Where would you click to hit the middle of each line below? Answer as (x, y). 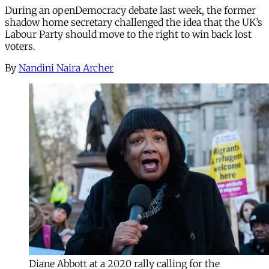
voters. (20, 46)
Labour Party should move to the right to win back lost (128, 34)
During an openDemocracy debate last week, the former (130, 10)
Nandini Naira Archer (66, 68)
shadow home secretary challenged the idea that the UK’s (134, 22)
